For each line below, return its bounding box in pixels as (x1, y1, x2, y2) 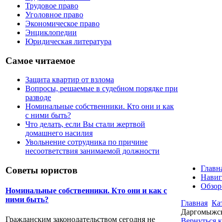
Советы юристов (5, 165, 77, 176)
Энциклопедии (25, 28, 77, 37)
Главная (181, 199, 208, 207)
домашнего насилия (25, 129, 93, 138)
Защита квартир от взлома (25, 75, 114, 84)
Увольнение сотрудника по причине (25, 138, 148, 147)
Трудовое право (25, 1, 78, 10)
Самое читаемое (5, 55, 75, 66)
